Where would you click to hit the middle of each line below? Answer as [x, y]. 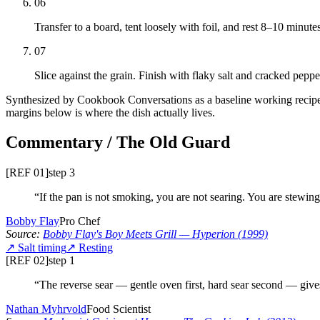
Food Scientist [119, 309]
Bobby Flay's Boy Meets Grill [110, 234]
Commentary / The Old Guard [118, 142]
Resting [96, 248]
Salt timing [42, 248]
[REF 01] [27, 173]
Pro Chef [80, 221]
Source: [23, 234]
